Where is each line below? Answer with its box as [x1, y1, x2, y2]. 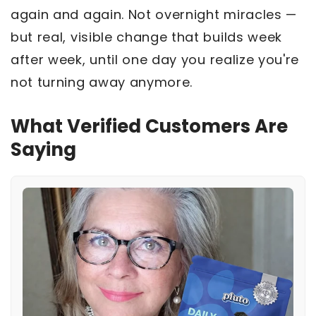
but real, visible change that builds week [11, 28, 282, 47]
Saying [11, 137, 76, 163]
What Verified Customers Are [11, 114, 288, 140]
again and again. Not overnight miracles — [11, 6, 297, 24]
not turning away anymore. [11, 73, 193, 92]
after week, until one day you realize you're [11, 51, 300, 69]
